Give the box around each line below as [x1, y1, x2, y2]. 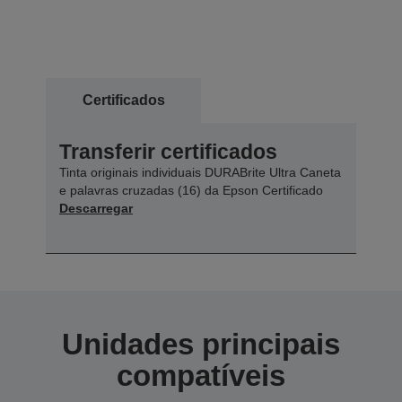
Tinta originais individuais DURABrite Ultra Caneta [59, 165, 341, 180]
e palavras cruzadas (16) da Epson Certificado [59, 183, 323, 198]
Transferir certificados [59, 140, 277, 164]
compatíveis [117, 359, 285, 393]
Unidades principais [62, 328, 340, 362]
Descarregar [59, 201, 133, 216]
